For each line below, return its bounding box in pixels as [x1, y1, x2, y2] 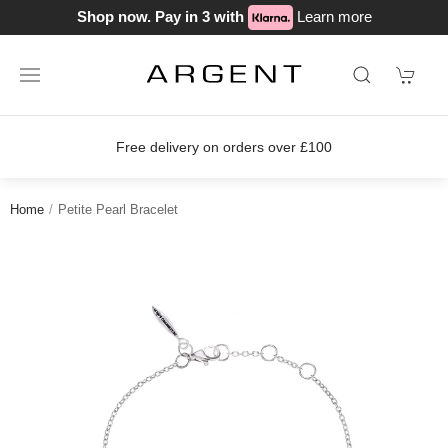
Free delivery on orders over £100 [116, 139, 332, 155]
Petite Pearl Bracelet [58, 202, 178, 217]
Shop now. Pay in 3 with [76, 7, 248, 25]
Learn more [296, 7, 372, 25]
